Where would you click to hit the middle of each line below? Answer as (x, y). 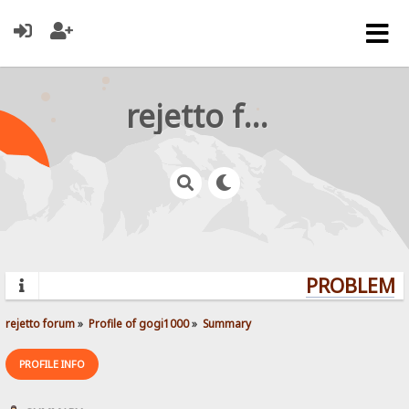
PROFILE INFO (52, 363)
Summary (227, 323)
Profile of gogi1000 (139, 323)
